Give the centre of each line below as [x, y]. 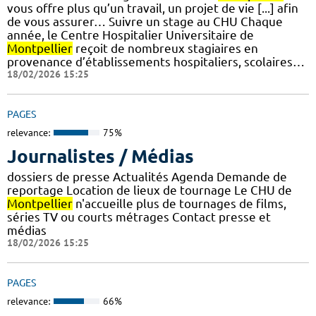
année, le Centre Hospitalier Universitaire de [130, 35]
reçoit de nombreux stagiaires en [165, 49]
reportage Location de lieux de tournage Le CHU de [150, 190]
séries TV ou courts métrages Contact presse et [139, 217]
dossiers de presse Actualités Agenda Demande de [147, 176]
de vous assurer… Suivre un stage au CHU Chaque [145, 22]
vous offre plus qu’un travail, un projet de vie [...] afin [153, 8]
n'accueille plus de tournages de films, [180, 203]
